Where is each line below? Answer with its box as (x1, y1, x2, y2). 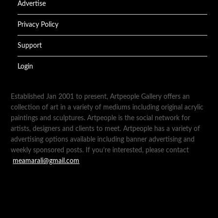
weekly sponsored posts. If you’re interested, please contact (11, 147, 191, 154)
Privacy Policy (18, 21, 59, 28)
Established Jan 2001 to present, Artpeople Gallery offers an (11, 93, 190, 100)
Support (18, 42, 42, 49)
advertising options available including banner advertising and (11, 136, 195, 143)
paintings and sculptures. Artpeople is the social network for (11, 115, 191, 122)
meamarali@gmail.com (13, 158, 80, 164)
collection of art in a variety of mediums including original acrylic (11, 104, 204, 111)
